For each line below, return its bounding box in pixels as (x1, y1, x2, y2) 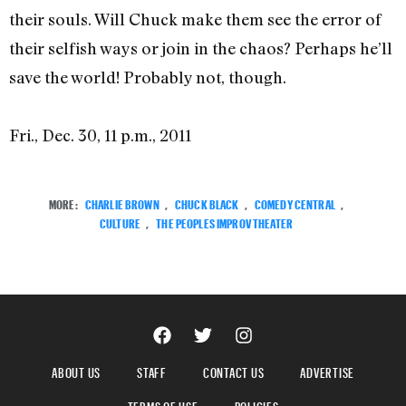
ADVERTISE (300, 360, 354, 382)
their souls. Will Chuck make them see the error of (9, 9, 382, 30)
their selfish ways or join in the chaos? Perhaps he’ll (9, 38, 392, 59)
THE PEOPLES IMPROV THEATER (156, 212, 293, 232)
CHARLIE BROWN (84, 193, 159, 213)
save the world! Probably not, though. (9, 67, 286, 88)
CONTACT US (202, 360, 265, 382)
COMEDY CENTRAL (254, 193, 335, 213)
